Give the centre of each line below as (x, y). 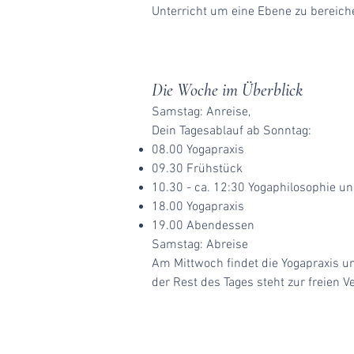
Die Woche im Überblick (227, 90)
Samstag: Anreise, (201, 112)
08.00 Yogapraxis (198, 150)
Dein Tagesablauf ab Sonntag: (232, 131)
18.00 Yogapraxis (198, 207)
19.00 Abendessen (203, 226)
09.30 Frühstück (197, 169)
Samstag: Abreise (200, 245)
